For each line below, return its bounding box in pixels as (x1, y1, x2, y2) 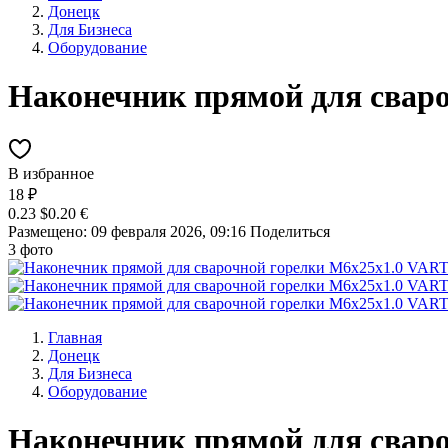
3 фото (8, 240, 53, 258)
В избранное (8, 164, 94, 182)
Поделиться (250, 222, 330, 240)
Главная (48, 328, 102, 346)
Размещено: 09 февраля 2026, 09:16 (8, 222, 246, 240)
